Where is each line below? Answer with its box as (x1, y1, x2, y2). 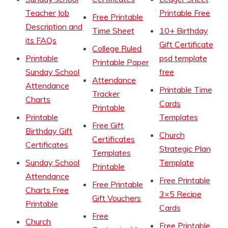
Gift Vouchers (92, 193, 141, 204)
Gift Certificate (159, 39, 213, 50)
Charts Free (25, 185, 69, 195)
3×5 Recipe (159, 189, 202, 199)
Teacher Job (25, 8, 69, 18)
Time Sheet (92, 25, 135, 36)
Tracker (92, 89, 120, 99)
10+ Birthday (159, 25, 208, 36)
